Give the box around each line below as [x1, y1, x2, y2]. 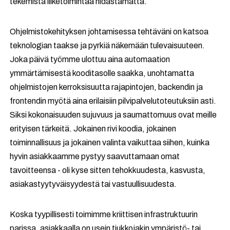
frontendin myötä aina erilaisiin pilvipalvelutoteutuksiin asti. [10, 97, 217, 105]
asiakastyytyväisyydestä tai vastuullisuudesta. [10, 180, 177, 188]
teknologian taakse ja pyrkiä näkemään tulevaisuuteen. [10, 41, 205, 50]
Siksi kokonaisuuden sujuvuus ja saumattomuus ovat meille [10, 110, 217, 119]
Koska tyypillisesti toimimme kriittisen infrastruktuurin [10, 210, 198, 219]
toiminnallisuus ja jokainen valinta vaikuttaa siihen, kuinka [10, 138, 210, 147]
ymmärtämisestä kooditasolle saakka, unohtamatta [10, 69, 195, 78]
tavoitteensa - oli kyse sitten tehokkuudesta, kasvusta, [10, 166, 206, 175]
